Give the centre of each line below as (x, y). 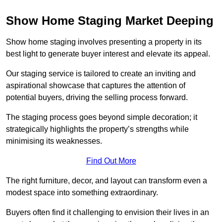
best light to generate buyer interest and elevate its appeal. (108, 54)
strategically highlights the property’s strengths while (97, 129)
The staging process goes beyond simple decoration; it (102, 117)
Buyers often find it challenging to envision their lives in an (108, 213)
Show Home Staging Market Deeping (110, 21)
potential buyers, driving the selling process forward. (97, 98)
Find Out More (111, 161)
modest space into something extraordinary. (82, 193)
